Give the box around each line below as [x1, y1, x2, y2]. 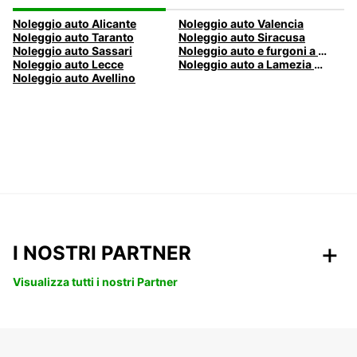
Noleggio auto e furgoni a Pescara [317, 44, 327, 58]
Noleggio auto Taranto [13, 30, 134, 45]
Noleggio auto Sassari [13, 44, 132, 58]
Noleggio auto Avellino [13, 71, 135, 85]
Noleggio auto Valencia [178, 17, 304, 31]
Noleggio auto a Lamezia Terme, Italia [313, 57, 323, 72]
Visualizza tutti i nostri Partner [13, 275, 178, 289]
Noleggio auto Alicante [13, 17, 136, 31]
